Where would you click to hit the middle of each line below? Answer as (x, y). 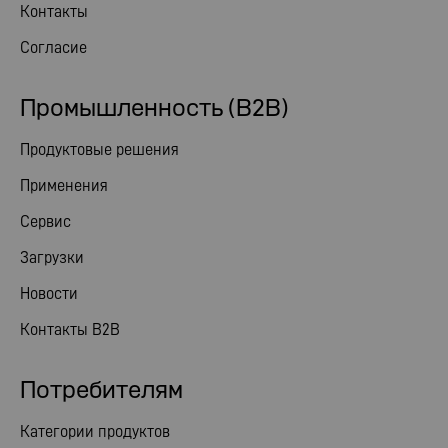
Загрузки (52, 257)
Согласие (53, 47)
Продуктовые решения (99, 149)
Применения (64, 185)
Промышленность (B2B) (154, 107)
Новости (49, 293)
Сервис (45, 221)
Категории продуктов (95, 431)
